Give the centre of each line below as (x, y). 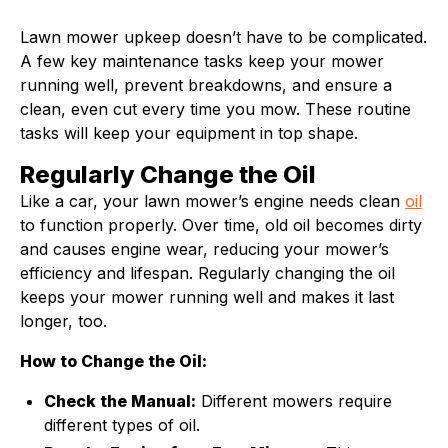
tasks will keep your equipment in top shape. (191, 133)
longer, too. (63, 321)
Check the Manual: (120, 401)
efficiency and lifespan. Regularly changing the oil (207, 273)
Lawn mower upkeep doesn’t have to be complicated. (223, 37)
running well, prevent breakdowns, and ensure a (206, 85)
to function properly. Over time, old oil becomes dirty (221, 225)
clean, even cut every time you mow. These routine (215, 109)
